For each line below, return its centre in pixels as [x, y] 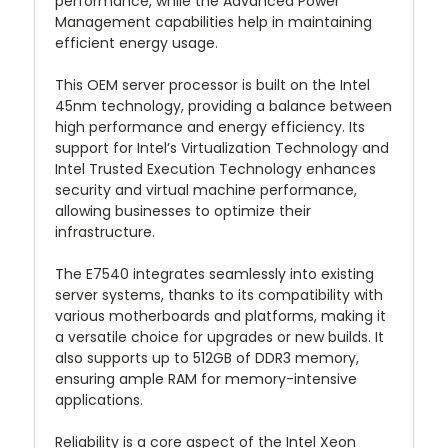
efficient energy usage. [136, 43]
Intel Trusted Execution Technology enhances [215, 169]
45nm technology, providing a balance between [223, 106]
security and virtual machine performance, [206, 190]
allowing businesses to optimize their [183, 211]
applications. [99, 400]
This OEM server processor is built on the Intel [212, 85]
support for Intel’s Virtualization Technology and [222, 148]
